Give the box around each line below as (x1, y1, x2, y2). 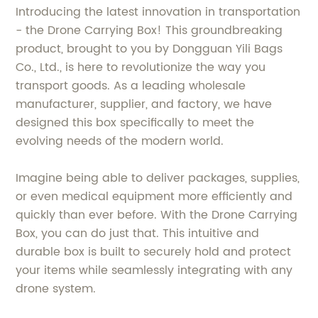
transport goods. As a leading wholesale (16, 77, 246, 96)
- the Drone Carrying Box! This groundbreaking (16, 21, 283, 40)
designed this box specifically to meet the (16, 114, 255, 133)
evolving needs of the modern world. (16, 132, 224, 151)
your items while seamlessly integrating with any (16, 261, 293, 280)
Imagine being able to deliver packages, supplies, (16, 169, 300, 188)
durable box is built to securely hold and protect (16, 243, 292, 262)
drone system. (16, 280, 97, 299)
